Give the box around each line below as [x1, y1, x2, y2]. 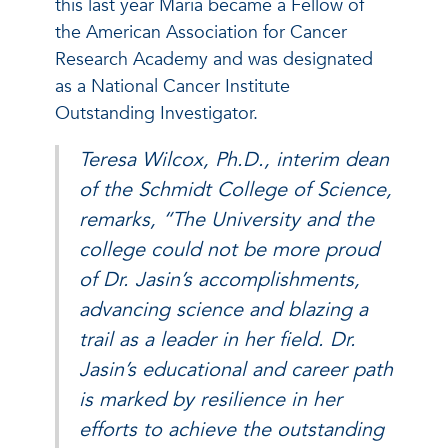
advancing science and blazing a [79, 295, 368, 323]
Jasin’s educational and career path [79, 355, 393, 383]
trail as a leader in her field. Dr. [79, 325, 356, 353]
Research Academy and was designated [55, 46, 373, 72]
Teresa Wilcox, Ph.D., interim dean [79, 145, 389, 173]
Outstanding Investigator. [55, 100, 258, 126]
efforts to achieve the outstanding [79, 415, 384, 443]
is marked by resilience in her [79, 385, 342, 413]
